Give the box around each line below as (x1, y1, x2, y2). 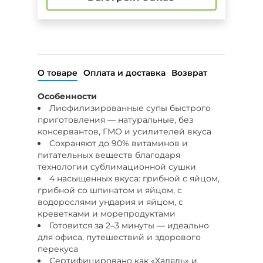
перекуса (38, 243, 78, 254)
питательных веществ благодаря (38, 149, 180, 160)
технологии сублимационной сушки (38, 161, 196, 172)
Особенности (38, 90, 97, 102)
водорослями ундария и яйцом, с (38, 196, 183, 207)
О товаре (38, 67, 77, 78)
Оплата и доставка (83, 67, 166, 78)
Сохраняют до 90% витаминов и (49, 137, 188, 149)
